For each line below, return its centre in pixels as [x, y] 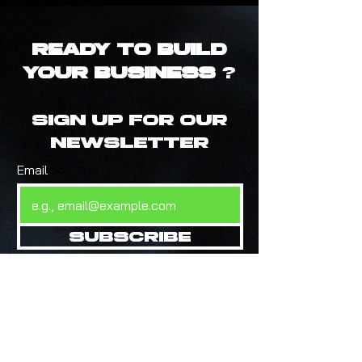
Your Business [122, 72]
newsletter [130, 142]
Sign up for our [130, 120]
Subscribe [130, 236]
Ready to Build [129, 49]
